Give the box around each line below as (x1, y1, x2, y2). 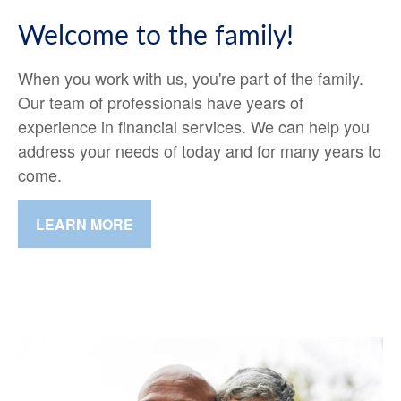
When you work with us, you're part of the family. (18, 65, 363, 90)
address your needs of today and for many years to (18, 138, 381, 162)
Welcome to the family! (18, 22, 294, 50)
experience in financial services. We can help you (18, 114, 370, 138)
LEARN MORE (36, 213, 133, 235)
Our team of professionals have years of (18, 90, 303, 114)
